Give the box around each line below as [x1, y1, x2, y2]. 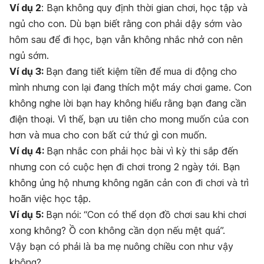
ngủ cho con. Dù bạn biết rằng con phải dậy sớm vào [9, 18, 242, 30]
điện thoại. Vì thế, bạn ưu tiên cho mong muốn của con [9, 113, 249, 126]
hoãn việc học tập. [9, 193, 91, 205]
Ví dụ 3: [9, 65, 44, 78]
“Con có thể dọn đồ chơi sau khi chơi [84, 209, 246, 221]
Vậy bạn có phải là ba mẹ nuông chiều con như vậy [9, 240, 233, 253]
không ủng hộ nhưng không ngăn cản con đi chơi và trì [9, 177, 249, 189]
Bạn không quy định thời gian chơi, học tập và [44, 2, 247, 14]
